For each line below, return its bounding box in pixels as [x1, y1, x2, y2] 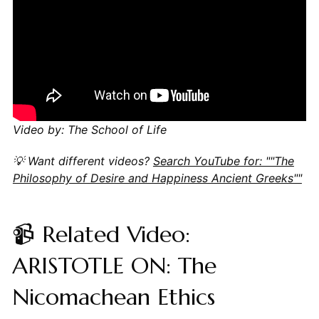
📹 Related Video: [11, 220, 190, 249]
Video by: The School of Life [12, 122, 167, 137]
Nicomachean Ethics [11, 283, 215, 312]
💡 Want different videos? [12, 154, 153, 169]
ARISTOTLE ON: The [11, 251, 216, 281]
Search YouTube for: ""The [152, 154, 294, 169]
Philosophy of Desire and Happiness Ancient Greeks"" [12, 171, 302, 186]
